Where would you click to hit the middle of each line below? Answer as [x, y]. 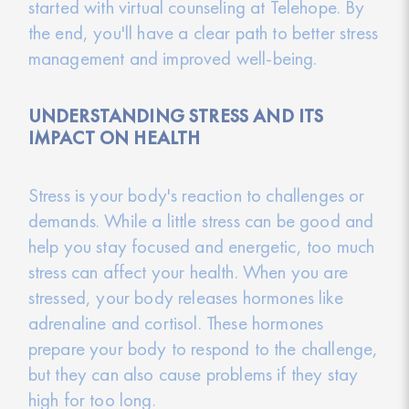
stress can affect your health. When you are [188, 271]
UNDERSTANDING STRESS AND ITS [176, 115]
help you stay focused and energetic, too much [201, 246]
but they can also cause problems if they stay [193, 373]
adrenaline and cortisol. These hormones [176, 322]
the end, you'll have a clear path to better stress [203, 33]
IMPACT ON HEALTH [114, 137]
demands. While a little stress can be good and [201, 220]
